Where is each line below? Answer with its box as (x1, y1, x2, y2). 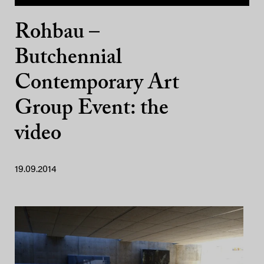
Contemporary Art (15, 73, 179, 95)
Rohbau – (15, 22, 100, 44)
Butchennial (15, 48, 121, 70)
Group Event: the (15, 98, 169, 120)
